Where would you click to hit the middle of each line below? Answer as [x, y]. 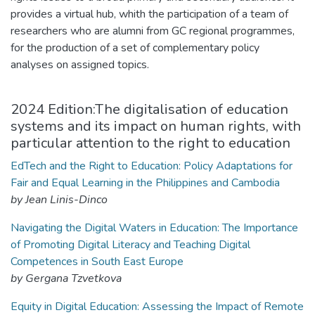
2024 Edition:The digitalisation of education [149, 109]
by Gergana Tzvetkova [66, 278]
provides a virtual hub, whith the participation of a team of [149, 14]
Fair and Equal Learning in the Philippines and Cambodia [145, 183]
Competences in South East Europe [97, 262]
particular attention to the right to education [150, 143]
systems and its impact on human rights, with [156, 126]
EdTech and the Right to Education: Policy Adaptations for [152, 166]
